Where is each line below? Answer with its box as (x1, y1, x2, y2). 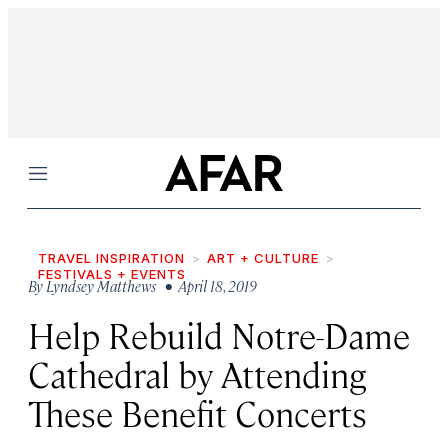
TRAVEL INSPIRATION (38, 250, 185, 266)
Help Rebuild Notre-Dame (28, 312, 410, 357)
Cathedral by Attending (28, 351, 366, 396)
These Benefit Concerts (28, 390, 367, 435)
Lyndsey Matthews (46, 276, 156, 295)
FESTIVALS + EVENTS (38, 266, 186, 282)
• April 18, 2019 (159, 276, 257, 295)
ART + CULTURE (207, 250, 319, 266)
